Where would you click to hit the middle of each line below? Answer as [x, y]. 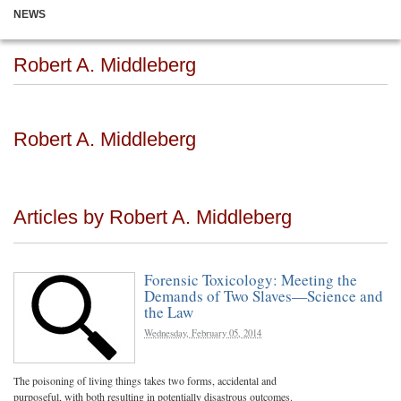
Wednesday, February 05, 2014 [203, 333]
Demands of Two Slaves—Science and [264, 296]
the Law [169, 312]
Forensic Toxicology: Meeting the [251, 280]
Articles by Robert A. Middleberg [153, 217]
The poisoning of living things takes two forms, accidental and [145, 380]
